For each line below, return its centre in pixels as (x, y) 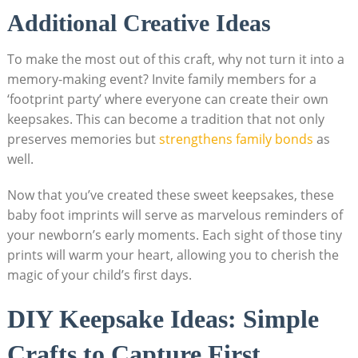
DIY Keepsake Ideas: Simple (163, 318)
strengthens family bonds (236, 139)
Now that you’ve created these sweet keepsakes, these (170, 195)
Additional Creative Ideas (139, 22)
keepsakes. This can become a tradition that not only (165, 119)
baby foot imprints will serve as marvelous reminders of (175, 215)
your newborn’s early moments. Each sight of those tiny (174, 235)
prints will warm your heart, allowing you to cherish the (173, 255)
